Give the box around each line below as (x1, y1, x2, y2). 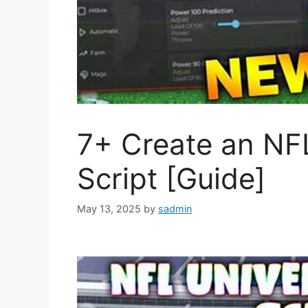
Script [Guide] (77, 161, 265, 197)
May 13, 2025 (77, 202, 141, 214)
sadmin (158, 202, 192, 214)
